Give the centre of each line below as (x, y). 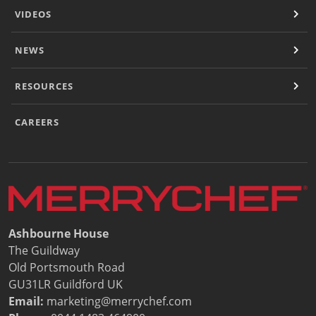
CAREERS (37, 122)
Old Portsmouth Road (67, 267)
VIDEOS (33, 14)
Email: (28, 301)
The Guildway (44, 250)
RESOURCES (44, 86)
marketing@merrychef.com (121, 301)
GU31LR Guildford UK (66, 284)
